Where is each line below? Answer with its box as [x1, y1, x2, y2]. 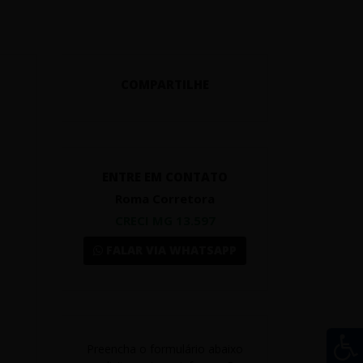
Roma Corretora [115, 190, 215, 207]
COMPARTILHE [121, 75, 209, 92]
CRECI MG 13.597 [114, 211, 216, 228]
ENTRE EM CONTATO [102, 168, 228, 185]
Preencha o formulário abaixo [87, 340, 243, 357]
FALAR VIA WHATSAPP [103, 241, 237, 258]
